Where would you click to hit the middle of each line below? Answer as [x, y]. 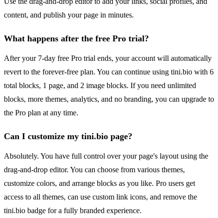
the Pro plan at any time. [41, 113]
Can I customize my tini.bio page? [68, 136]
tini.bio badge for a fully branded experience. [73, 211]
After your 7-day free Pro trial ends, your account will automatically [108, 58]
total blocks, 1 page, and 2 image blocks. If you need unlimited [100, 86]
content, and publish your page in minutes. [69, 15]
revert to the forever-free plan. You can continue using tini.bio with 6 [109, 72]
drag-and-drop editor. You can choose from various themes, [94, 170]
